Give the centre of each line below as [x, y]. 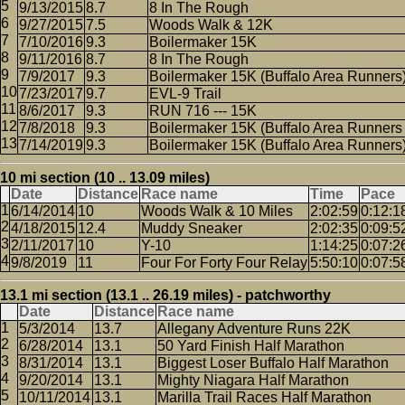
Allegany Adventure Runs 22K [254, 329]
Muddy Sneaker [192, 228]
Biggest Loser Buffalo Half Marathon [273, 363]
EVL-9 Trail [185, 94]
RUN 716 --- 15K [203, 111]
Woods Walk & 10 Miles [217, 211]
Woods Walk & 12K [211, 25]
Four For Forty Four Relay [224, 263]
